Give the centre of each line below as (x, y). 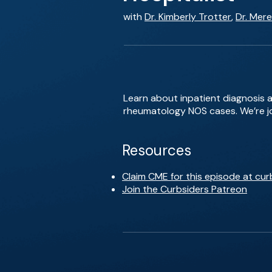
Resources (157, 150)
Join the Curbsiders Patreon (185, 189)
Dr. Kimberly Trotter (188, 17)
